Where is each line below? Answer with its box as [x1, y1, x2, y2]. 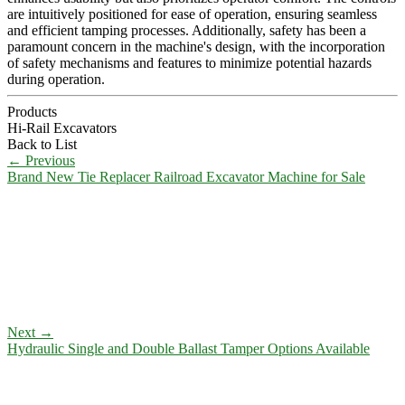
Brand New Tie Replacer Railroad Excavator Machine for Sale [7, 168, 365, 184]
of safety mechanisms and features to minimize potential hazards [7, 54, 372, 71]
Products [7, 103, 57, 119]
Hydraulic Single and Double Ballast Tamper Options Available [7, 340, 370, 356]
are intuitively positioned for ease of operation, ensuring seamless [7, 5, 377, 22]
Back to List [7, 136, 77, 152]
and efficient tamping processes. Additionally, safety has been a [7, 22, 366, 38]
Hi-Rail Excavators [7, 119, 117, 136]
